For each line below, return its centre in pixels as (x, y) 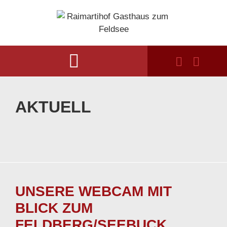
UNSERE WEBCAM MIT (93, 191)
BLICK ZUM (54, 208)
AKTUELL (53, 107)
